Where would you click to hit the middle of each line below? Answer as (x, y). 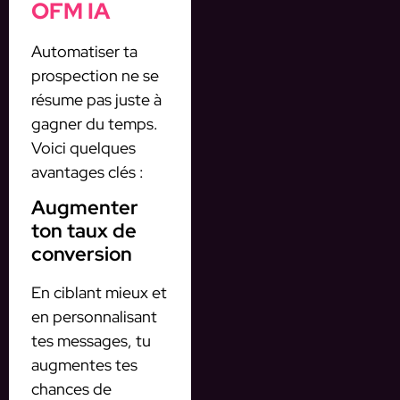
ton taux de (84, 231)
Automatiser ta (84, 51)
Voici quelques (83, 147)
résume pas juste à (96, 99)
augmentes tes (84, 365)
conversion (82, 254)
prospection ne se (95, 75)
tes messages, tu (91, 341)
